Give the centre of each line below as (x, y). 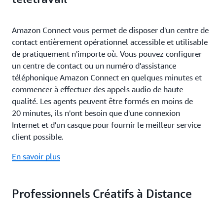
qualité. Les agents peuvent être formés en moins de (102, 101)
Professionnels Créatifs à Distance (102, 193)
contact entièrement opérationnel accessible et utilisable (110, 42)
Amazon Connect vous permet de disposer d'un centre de (110, 30)
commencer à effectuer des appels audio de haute (97, 89)
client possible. (38, 137)
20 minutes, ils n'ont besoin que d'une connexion (96, 113)
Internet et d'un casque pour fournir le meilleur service (106, 125)
